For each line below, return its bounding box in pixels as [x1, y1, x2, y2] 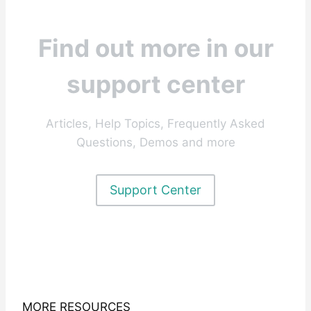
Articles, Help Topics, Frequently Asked [46, 116, 265, 131]
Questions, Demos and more [76, 135, 235, 149]
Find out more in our [37, 33, 274, 63]
